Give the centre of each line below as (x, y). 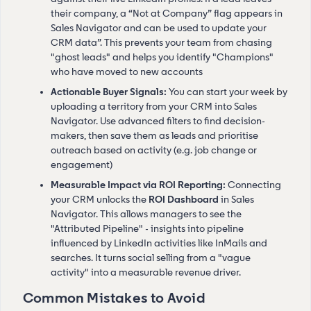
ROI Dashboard (184, 199)
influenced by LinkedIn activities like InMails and (159, 243)
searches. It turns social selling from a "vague (151, 258)
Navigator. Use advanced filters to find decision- (158, 121)
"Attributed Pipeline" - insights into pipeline (147, 228)
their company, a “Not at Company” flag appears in (167, 13)
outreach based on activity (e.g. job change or (154, 150)
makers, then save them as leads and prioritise (154, 135)
